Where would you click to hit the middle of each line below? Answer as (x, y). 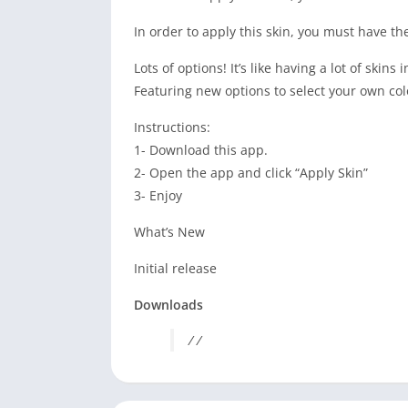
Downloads (168, 305)
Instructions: (172, 127)
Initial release (175, 268)
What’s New (169, 232)
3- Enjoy (158, 195)
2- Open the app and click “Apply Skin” (251, 173)
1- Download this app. (201, 150)
